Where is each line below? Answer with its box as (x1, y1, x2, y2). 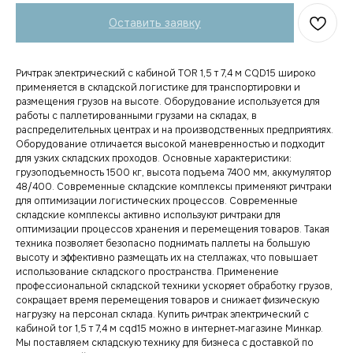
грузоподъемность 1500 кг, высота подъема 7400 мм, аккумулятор (16, 166, 331, 180)
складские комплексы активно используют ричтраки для (16, 209, 281, 222)
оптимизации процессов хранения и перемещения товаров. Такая (16, 223, 329, 236)
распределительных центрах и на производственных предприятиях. (16, 124, 333, 137)
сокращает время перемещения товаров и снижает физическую (16, 294, 319, 307)
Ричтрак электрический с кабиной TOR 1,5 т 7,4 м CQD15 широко (16, 67, 316, 80)
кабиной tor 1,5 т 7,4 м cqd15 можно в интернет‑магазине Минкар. (16, 322, 323, 336)
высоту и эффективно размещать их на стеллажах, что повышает (16, 251, 318, 265)
